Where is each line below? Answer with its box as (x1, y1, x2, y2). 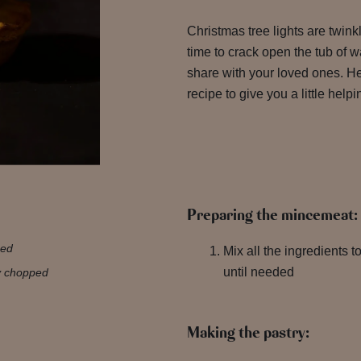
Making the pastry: (186, 322, 313, 343)
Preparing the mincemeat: (186, 204, 358, 226)
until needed (222, 264, 294, 279)
